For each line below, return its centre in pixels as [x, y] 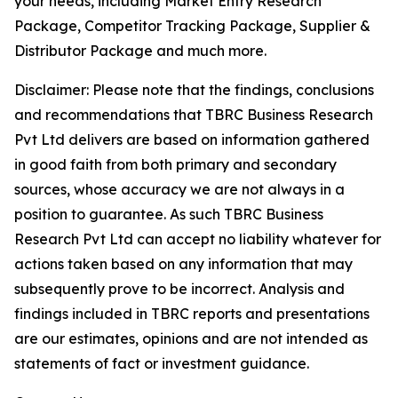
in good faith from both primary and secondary [175, 165]
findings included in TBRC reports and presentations [192, 314]
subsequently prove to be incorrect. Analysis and [179, 289]
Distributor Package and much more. [140, 51]
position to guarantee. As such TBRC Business [169, 215]
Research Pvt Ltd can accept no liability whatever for [198, 239]
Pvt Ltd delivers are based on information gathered [192, 140]
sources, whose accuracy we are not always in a [179, 190]
